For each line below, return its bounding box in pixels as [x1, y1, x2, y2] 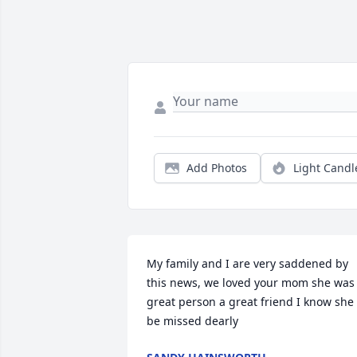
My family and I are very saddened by [147, 256, 348, 272]
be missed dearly [147, 313, 238, 329]
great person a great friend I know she [147, 294, 354, 310]
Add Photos [186, 160, 247, 176]
